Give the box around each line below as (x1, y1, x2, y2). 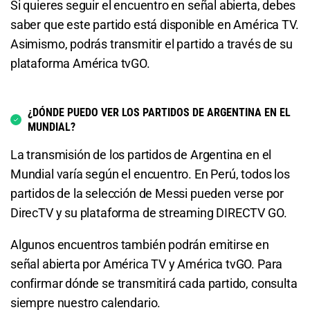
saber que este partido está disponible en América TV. (10, 17, 299, 33)
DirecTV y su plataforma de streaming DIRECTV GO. (10, 206, 287, 221)
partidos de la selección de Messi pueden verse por (10, 186, 284, 201)
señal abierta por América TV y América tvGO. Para (10, 257, 283, 272)
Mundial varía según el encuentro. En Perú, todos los (10, 167, 290, 182)
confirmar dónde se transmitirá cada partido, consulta (10, 276, 298, 291)
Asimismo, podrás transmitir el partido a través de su (10, 37, 293, 52)
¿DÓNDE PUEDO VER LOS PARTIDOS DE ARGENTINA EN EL (28, 106, 291, 120)
